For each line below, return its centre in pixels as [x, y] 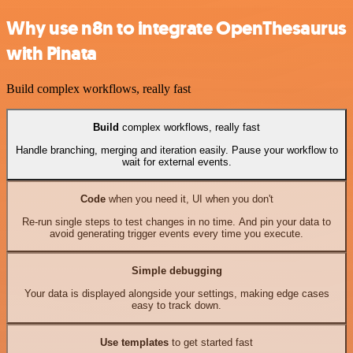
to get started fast [211, 343]
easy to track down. [176, 305]
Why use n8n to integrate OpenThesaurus [176, 29]
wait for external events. [176, 162]
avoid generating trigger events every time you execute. [176, 233]
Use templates [134, 343]
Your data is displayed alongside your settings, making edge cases [176, 293]
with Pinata [52, 54]
